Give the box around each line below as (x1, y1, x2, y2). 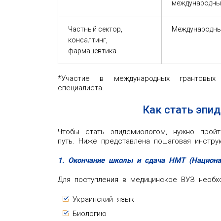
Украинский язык (73, 194, 134, 204)
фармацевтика (68, 46, 116, 55)
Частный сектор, (68, 25, 122, 33)
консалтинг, (68, 36, 108, 44)
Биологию (73, 209, 107, 218)
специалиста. (58, 83, 104, 92)
